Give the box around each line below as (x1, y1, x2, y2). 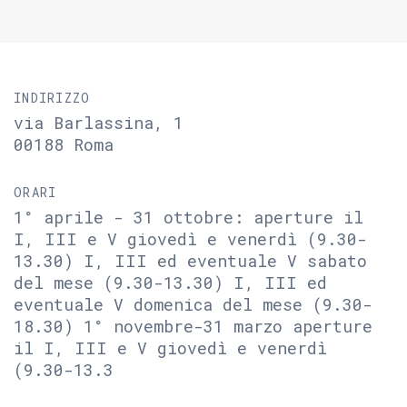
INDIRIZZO (14, 89, 91, 106)
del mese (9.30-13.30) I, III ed (14, 272, 327, 293)
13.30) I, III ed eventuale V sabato (14, 250, 367, 272)
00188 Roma (14, 134, 114, 155)
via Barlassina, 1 (14, 112, 184, 134)
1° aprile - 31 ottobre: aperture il (14, 206, 363, 228)
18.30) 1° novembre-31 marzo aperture (14, 315, 372, 337)
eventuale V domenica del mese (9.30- (14, 293, 372, 315)
